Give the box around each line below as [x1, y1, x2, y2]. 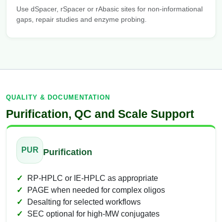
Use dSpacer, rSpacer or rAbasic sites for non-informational [16, 5, 203, 13]
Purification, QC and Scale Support [6, 108, 194, 121]
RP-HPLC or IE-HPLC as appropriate [27, 174, 158, 183]
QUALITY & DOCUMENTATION [6, 94, 110, 102]
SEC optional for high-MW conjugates [27, 210, 160, 219]
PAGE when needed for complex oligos [27, 186, 165, 195]
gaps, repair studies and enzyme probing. [16, 15, 147, 24]
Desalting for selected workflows [27, 198, 141, 207]
